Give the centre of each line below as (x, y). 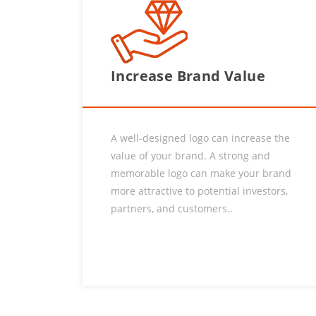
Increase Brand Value (188, 76)
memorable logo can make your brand (201, 173)
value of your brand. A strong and (190, 156)
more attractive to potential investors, (199, 191)
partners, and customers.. (172, 208)
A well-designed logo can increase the (200, 138)
